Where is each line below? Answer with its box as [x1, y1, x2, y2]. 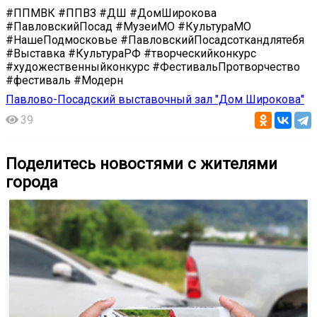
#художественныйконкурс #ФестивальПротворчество [6, 59, 300, 74]
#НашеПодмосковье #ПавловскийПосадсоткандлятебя [6, 33, 304, 47]
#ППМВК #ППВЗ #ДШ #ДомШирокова [6, 6, 217, 20]
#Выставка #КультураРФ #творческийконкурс [6, 46, 256, 60]
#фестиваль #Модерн [6, 73, 123, 87]
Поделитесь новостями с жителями [6, 154, 277, 173]
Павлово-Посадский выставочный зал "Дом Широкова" [6, 92, 304, 106]
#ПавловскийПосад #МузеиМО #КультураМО [6, 19, 251, 33]
